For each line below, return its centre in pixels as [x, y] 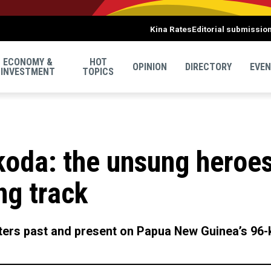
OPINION [150, 67]
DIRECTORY [208, 67]
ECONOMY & [28, 62]
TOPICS [98, 71]
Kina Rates [171, 29]
